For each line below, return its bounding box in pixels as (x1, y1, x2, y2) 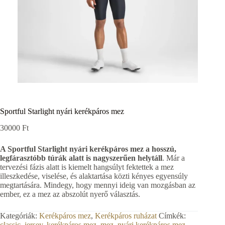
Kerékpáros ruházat (95, 211, 157, 220)
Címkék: (159, 211, 186, 220)
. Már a (162, 154, 185, 163)
